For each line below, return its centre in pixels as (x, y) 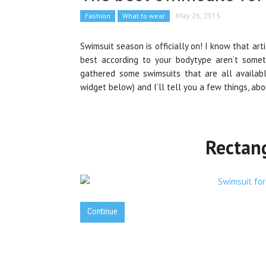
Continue (102, 211)
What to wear (144, 16)
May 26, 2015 (198, 16)
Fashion (98, 16)
